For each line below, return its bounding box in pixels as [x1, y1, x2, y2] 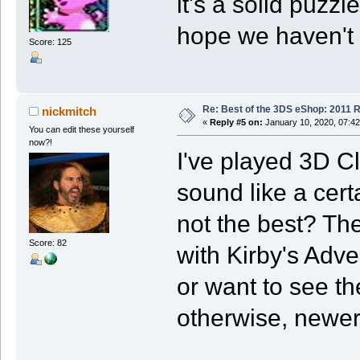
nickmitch [42, 104, 97, 119]
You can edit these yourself [28, 125, 134, 135]
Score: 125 [28, 37, 72, 47]
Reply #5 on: [209, 117, 263, 128]
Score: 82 [28, 238, 67, 248]
